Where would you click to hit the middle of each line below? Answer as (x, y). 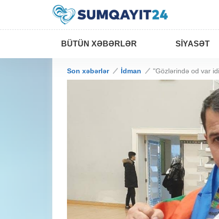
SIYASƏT (193, 44)
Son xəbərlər (88, 71)
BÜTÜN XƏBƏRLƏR (99, 44)
